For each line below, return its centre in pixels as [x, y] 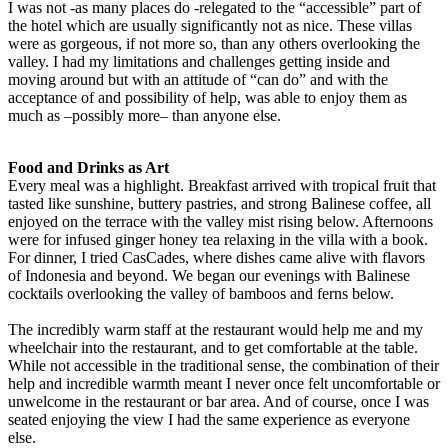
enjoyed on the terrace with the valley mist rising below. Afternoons [220, 221]
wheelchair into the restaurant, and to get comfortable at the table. [213, 347]
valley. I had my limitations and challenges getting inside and [199, 61]
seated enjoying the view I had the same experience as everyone [209, 419]
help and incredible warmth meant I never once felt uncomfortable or [224, 383]
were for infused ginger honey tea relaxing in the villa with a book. [218, 239]
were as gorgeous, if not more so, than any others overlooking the [214, 43]
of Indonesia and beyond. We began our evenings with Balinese [209, 275]
